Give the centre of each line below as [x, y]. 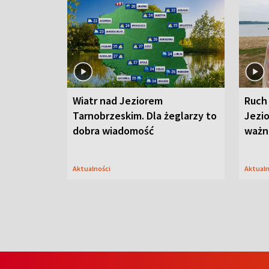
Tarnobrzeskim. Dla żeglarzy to [145, 116]
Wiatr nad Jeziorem [118, 101]
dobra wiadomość [113, 131]
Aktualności [94, 169]
